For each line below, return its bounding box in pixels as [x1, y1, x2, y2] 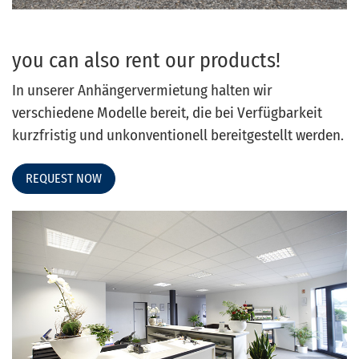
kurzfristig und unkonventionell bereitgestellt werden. [12, 125, 344, 144]
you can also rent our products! [12, 47, 280, 73]
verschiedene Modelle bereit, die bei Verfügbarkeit [12, 103, 322, 122]
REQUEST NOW [26, 170, 102, 186]
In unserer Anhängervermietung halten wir [12, 80, 272, 99]
